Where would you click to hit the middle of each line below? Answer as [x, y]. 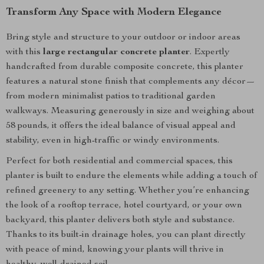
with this [24, 52]
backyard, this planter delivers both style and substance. [120, 220]
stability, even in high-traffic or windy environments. [113, 141]
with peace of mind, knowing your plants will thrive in [115, 250]
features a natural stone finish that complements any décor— [131, 82]
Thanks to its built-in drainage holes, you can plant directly [126, 235]
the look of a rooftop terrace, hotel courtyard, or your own [124, 206]
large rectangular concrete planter [116, 52]
